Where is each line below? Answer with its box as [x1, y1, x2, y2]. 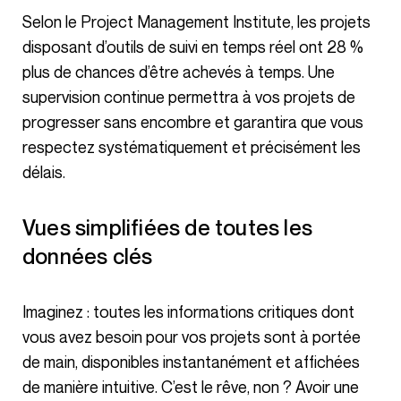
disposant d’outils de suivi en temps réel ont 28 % [22, 36, 363, 56]
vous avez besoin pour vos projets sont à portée [22, 326, 361, 346]
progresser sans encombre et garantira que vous [22, 111, 363, 132]
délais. [22, 161, 65, 182]
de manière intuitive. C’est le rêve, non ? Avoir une [22, 376, 359, 397]
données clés [22, 243, 153, 269]
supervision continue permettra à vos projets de [22, 86, 355, 107]
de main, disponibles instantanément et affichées [22, 351, 360, 371]
